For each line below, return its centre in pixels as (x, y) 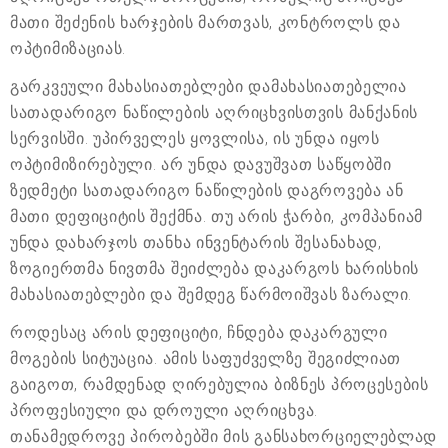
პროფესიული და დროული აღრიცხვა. (164, 410)
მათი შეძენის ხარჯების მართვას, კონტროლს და (205, 22)
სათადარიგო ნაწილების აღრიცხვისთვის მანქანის (214, 112)
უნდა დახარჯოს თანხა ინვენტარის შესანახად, (196, 242)
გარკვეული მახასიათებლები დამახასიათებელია (208, 86)
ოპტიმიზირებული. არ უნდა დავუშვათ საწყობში (201, 164)
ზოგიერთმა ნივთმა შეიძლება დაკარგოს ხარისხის (215, 268)
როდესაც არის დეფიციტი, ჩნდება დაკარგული (199, 332)
